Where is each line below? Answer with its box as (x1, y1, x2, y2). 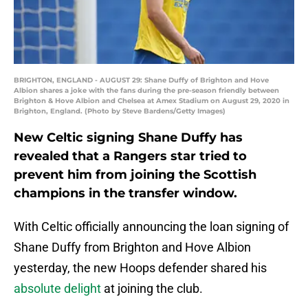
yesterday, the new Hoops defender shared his (14, 261, 267, 276)
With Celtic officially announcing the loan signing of (14, 219, 289, 234)
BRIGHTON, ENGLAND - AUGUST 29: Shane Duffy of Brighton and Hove (14, 76, 269, 85)
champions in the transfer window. (14, 186, 237, 201)
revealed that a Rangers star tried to (14, 148, 247, 164)
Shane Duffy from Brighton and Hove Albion (14, 240, 251, 255)
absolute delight (14, 281, 101, 296)
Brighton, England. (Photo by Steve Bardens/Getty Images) (14, 107, 225, 116)
